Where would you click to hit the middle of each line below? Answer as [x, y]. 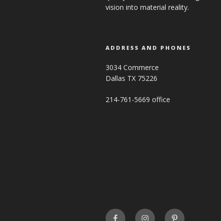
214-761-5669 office [138, 100]
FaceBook [129, 214]
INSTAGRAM [164, 214]
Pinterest [187, 214]
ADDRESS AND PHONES [148, 48]
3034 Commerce [132, 68]
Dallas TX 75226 [131, 78]
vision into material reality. [147, 7]
